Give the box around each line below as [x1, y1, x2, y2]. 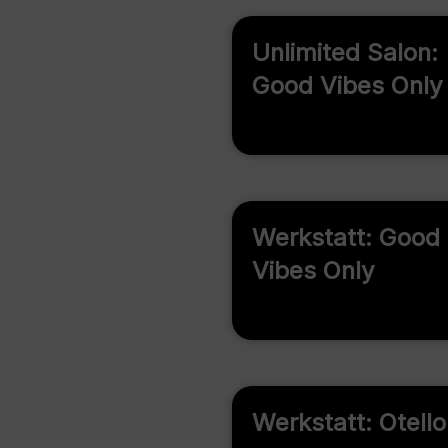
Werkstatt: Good [252, 223, 440, 252]
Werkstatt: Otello [252, 408, 446, 437]
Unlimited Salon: [252, 38, 438, 67]
